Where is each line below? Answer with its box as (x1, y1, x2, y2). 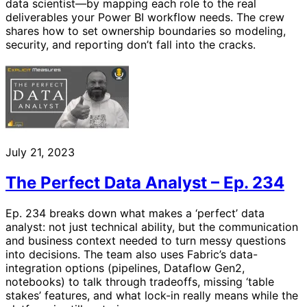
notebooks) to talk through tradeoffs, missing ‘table (5, 275, 274, 289)
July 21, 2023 (5, 145, 75, 160)
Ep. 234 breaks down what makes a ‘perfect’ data (5, 206, 265, 221)
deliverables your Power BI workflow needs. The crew (5, 10, 284, 25)
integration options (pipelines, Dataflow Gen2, (5, 261, 245, 275)
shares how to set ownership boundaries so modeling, (5, 24, 286, 38)
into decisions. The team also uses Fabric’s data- (5, 247, 258, 262)
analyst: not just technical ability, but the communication (5, 220, 298, 234)
